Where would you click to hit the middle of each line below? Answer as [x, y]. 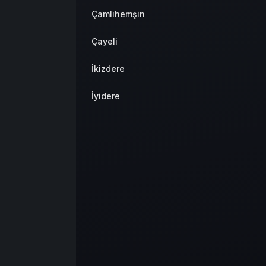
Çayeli [104, 41]
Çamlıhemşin [118, 14]
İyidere [106, 96]
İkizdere [108, 68]
